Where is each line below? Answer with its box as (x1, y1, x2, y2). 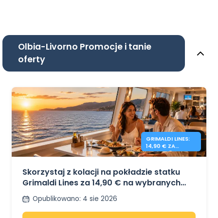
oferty (18, 54, 45, 66)
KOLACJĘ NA (145, 149, 181, 157)
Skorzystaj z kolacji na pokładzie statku (22, 166, 180, 178)
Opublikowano (32, 194, 79, 204)
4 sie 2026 (82, 194, 117, 204)
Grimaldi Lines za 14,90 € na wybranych (22, 177, 181, 189)
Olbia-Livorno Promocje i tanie (18, 41, 151, 53)
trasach (22, 188, 54, 200)
